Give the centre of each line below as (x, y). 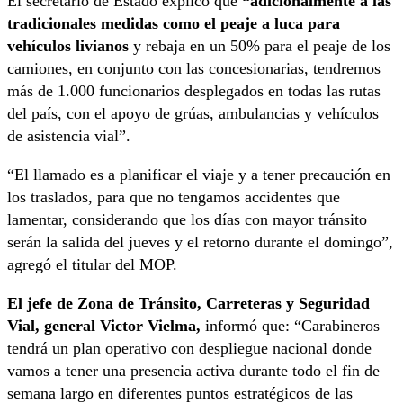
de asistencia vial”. (69, 136)
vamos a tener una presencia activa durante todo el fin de (193, 371)
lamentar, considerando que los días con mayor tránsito (187, 220)
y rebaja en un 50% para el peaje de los (260, 46)
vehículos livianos (68, 46)
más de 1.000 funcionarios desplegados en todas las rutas (194, 91)
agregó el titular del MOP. (92, 265)
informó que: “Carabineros (290, 326)
